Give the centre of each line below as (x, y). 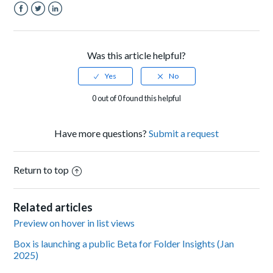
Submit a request (184, 133)
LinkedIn (66, 23)
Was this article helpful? (136, 55)
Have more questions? (101, 133)
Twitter (47, 23)
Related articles (53, 207)
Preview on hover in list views (74, 223)
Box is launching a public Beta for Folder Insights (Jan (124, 244)
